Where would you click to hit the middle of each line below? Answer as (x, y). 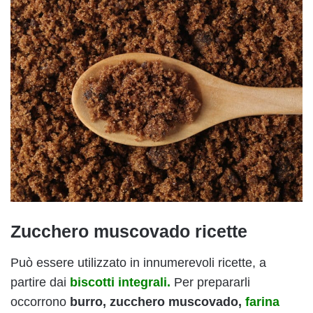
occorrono (40, 301)
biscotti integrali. (120, 282)
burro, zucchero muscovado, (158, 301)
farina (262, 301)
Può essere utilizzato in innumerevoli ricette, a (138, 262)
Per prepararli (212, 282)
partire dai (40, 282)
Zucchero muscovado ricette (129, 232)
